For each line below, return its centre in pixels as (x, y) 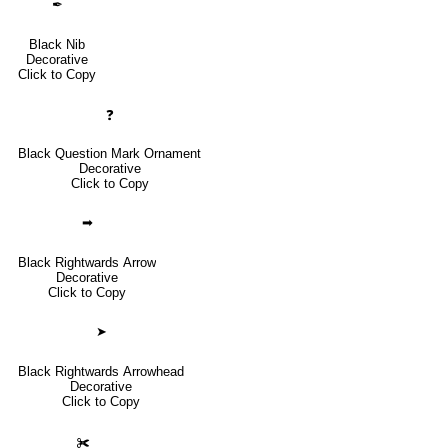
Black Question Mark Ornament (109, 153)
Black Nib (57, 44)
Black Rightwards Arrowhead (101, 371)
